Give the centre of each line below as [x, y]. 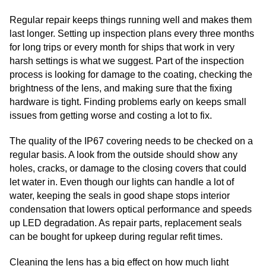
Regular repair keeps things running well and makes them [131, 20]
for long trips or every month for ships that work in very [122, 47]
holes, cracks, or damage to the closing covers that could [128, 169]
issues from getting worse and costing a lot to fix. [111, 116]
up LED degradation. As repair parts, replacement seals [126, 223]
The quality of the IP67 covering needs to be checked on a [131, 141]
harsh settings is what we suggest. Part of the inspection [127, 61]
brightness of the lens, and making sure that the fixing [121, 88]
